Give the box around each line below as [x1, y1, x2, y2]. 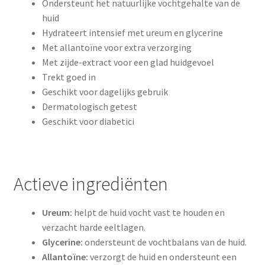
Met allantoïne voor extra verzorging [41, 41, 192, 54]
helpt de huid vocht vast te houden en [72, 206, 225, 218]
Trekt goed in [41, 71, 96, 83]
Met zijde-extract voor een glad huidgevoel [41, 56, 214, 69]
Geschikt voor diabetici [41, 115, 134, 128]
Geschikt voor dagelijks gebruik [41, 86, 168, 98]
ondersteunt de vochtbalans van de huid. [82, 235, 247, 248]
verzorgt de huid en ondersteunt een [88, 250, 237, 263]
